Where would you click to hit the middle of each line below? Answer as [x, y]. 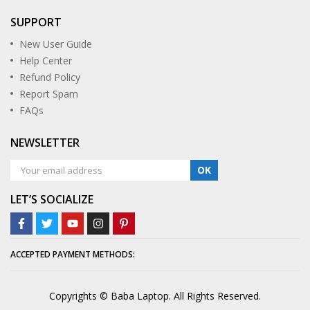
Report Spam [49, 94]
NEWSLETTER [45, 143]
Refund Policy [50, 77]
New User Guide [56, 44]
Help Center [46, 61]
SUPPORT [36, 22]
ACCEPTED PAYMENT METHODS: [73, 254]
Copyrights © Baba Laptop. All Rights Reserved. [155, 296]
